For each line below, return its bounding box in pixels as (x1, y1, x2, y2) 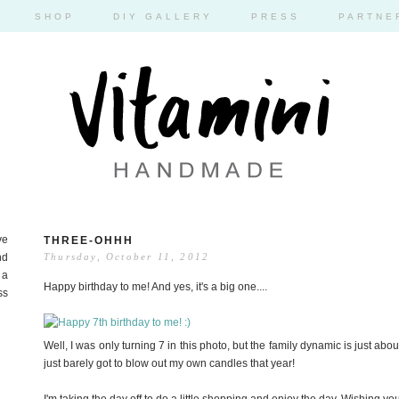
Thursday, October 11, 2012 (44, 251, 210, 262)
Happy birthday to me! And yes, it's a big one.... (44, 281, 267, 294)
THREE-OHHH (44, 234, 134, 247)
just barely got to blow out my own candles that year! (44, 357, 295, 370)
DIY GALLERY (112, 12, 213, 21)
